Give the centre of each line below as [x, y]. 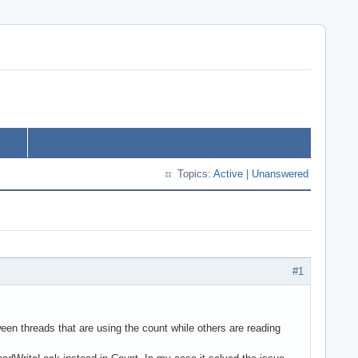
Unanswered [280, 174]
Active [228, 174]
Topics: [195, 174]
